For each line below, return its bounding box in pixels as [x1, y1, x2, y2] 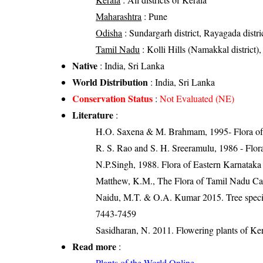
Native [72, 59, 98, 73]
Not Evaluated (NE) [160, 92, 235, 105]
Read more [72, 240, 117, 254]
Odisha [96, 26, 123, 39]
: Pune [141, 10, 168, 23]
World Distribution [72, 75, 149, 89]
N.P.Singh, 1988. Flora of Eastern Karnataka [96, 158, 262, 171]
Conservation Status [72, 92, 153, 106]
